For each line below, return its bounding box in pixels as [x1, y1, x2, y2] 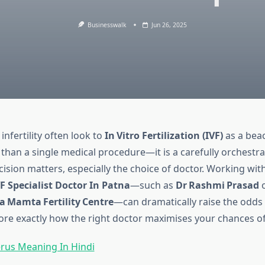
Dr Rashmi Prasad [175, 179, 259, 192]
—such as [130, 179, 176, 192]
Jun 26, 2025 [151, 21, 188, 29]
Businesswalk [88, 21, 127, 29]
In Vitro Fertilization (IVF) [104, 129, 223, 143]
